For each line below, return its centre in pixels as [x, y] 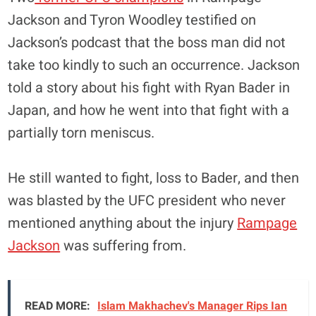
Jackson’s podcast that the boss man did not [147, 42]
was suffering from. [123, 245]
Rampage [267, 223]
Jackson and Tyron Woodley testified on [132, 20]
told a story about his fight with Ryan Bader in [149, 87]
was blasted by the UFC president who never [147, 200]
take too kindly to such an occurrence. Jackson [154, 65]
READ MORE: [58, 306]
